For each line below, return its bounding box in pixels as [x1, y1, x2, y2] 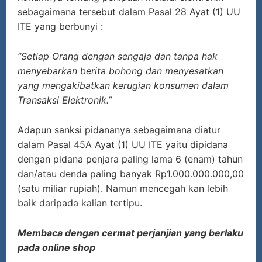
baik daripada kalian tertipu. [18, 197, 142, 209]
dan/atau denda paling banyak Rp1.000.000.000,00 [18, 168, 244, 180]
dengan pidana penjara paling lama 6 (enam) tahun [18, 153, 243, 166]
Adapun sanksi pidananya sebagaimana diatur [18, 124, 220, 136]
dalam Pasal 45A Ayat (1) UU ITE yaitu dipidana [18, 139, 228, 151]
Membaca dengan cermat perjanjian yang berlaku [18, 227, 243, 239]
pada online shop [18, 242, 95, 254]
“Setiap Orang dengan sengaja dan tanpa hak [18, 50, 218, 63]
